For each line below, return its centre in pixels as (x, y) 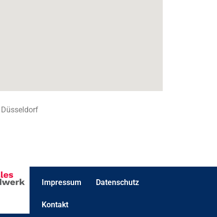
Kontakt (55, 205)
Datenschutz (117, 183)
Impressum (62, 183)
